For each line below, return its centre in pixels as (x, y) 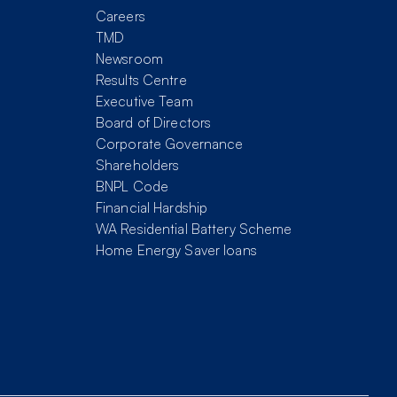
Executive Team (144, 101)
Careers (121, 16)
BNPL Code (132, 187)
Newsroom (129, 59)
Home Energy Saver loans (176, 250)
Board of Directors (154, 123)
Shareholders (138, 165)
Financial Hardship (152, 208)
